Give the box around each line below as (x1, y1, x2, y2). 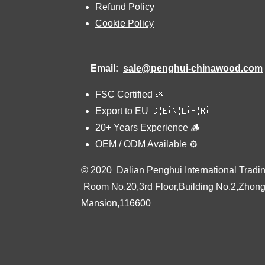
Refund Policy (95, 2, 154, 12)
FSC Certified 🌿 (95, 89, 164, 100)
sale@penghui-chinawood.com (123, 63, 263, 74)
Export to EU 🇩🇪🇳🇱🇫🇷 (95, 106, 208, 117)
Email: (81, 63, 123, 74)
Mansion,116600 (81, 198, 151, 209)
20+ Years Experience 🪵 (95, 122, 200, 133)
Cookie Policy (95, 18, 154, 29)
